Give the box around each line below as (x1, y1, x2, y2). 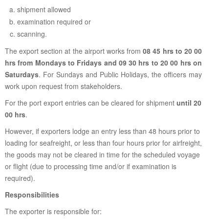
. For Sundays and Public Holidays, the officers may (39, 69, 202, 79)
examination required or (17, 17, 91, 26)
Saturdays (5, 69, 39, 79)
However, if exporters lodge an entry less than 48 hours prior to (5, 126, 200, 136)
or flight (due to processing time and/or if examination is (5, 161, 176, 171)
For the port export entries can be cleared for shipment (5, 98, 176, 108)
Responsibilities (5, 190, 59, 199)
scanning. (17, 29, 49, 39)
